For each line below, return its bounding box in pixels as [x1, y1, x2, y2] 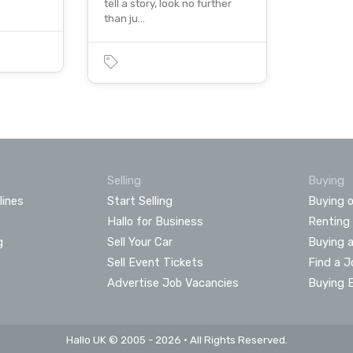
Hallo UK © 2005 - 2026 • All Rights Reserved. [65, 333, 288, 346]
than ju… [104, 12, 146, 24]
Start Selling [106, 193, 173, 208]
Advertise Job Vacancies [106, 275, 239, 290]
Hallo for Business [106, 214, 203, 229]
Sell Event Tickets [106, 255, 203, 269]
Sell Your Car [106, 234, 173, 249]
